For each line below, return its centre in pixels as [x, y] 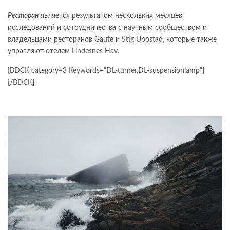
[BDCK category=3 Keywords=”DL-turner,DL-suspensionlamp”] [106, 71]
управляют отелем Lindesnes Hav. [63, 51]
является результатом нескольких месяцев [110, 16]
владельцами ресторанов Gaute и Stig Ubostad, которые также [112, 40]
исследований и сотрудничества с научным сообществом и [107, 28]
